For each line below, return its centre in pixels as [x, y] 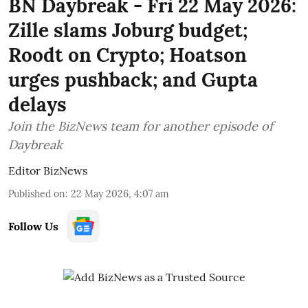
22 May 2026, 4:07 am [120, 194]
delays [37, 104]
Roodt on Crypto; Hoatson [128, 55]
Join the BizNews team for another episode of [141, 126]
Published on [37, 194]
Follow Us [33, 226]
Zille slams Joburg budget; [128, 30]
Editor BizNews [48, 170]
